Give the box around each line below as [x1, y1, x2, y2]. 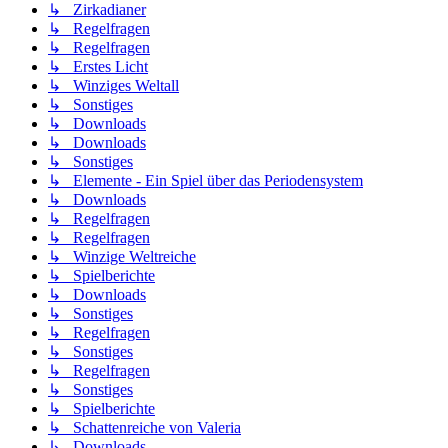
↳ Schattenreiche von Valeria [48, 419, 241, 437]
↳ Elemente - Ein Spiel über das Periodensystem [48, 172, 363, 190]
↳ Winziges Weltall [48, 77, 179, 95]
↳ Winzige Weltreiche [48, 248, 196, 266]
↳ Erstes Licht [48, 58, 148, 76]
